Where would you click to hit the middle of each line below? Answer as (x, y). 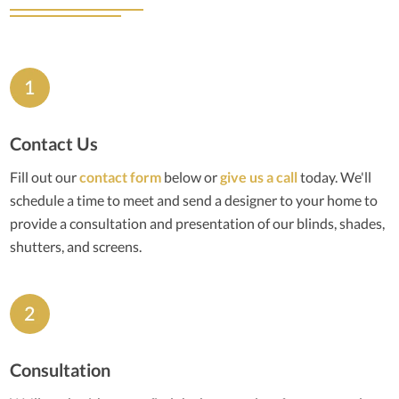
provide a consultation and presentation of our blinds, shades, (198, 223)
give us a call (259, 176)
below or (191, 176)
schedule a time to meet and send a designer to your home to (194, 199)
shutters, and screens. (76, 246)
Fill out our (45, 176)
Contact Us (54, 143)
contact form (121, 176)
